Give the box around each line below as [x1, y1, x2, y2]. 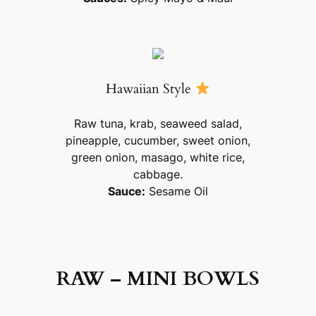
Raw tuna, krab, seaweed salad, [74, 116, 242, 130]
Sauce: [108, 183, 145, 198]
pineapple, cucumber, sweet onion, [66, 133, 250, 147]
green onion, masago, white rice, [71, 150, 245, 164]
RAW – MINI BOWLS [56, 265, 260, 292]
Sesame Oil [145, 183, 208, 198]
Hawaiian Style [106, 80, 195, 98]
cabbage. [133, 166, 183, 181]
